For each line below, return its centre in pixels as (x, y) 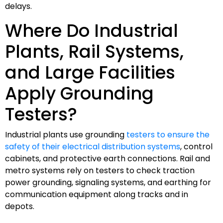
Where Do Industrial (92, 30)
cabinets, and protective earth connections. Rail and (108, 158)
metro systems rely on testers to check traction (100, 170)
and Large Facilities (90, 72)
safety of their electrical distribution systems (93, 146)
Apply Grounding (79, 93)
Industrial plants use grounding (66, 134)
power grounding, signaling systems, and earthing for (108, 182)
